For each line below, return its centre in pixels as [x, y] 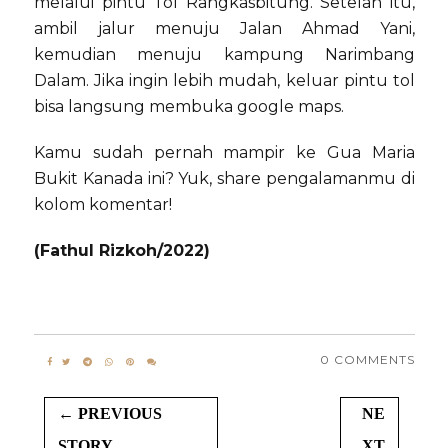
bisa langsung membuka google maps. [191, 107]
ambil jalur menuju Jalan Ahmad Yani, [224, 29]
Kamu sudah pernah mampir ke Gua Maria [224, 153]
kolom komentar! [103, 205]
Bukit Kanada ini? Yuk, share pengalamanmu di [224, 179]
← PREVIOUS [110, 414]
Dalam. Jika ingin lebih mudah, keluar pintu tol [224, 81]
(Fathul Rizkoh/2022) [122, 251]
